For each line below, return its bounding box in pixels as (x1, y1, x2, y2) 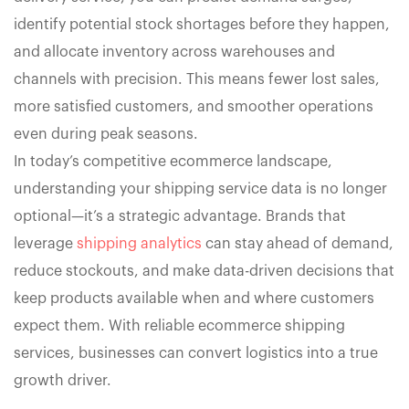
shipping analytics (77, 236, 202, 252)
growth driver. (14, 373, 111, 389)
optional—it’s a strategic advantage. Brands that (14, 209, 346, 225)
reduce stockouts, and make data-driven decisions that (14, 264, 394, 279)
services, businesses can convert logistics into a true (14, 346, 378, 362)
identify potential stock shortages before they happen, (14, 17, 390, 33)
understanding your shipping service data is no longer (14, 182, 387, 197)
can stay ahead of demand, (202, 236, 393, 252)
